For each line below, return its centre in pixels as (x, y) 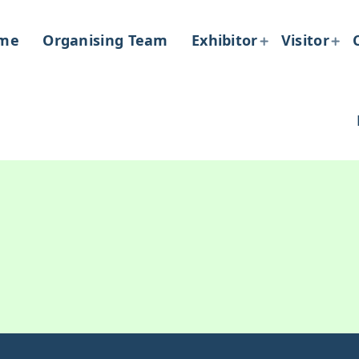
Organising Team (105, 40)
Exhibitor (224, 40)
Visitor (305, 40)
